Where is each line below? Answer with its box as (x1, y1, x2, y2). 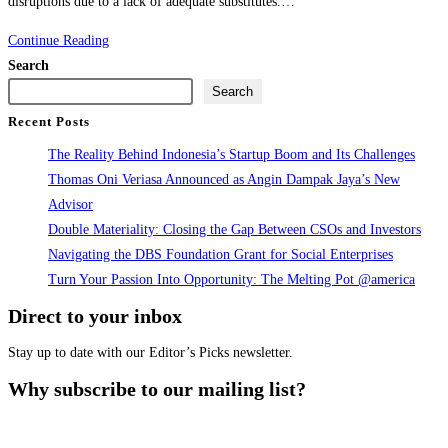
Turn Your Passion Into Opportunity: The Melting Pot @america (48, 272, 415, 288)
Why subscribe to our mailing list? (8, 378, 306, 401)
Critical (108, 31, 150, 47)
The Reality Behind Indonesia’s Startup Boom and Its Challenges (48, 147, 415, 163)
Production (108, 181, 170, 197)
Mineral (108, 56, 152, 72)
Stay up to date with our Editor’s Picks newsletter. (8, 345, 293, 361)
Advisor (48, 197, 93, 213)
